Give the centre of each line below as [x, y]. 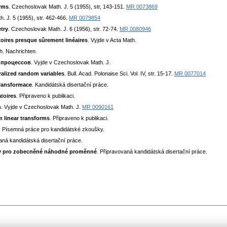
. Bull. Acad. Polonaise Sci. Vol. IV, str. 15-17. [119, 74]
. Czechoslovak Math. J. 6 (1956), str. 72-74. [64, 29]
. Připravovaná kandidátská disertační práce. [152, 152]
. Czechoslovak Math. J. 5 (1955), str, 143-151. [67, 7]
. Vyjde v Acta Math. [112, 40]
